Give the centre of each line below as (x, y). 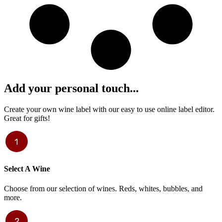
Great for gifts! (27, 118)
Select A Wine (27, 169)
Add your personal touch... (71, 88)
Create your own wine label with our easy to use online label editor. (109, 109)
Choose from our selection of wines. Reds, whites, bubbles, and (103, 188)
